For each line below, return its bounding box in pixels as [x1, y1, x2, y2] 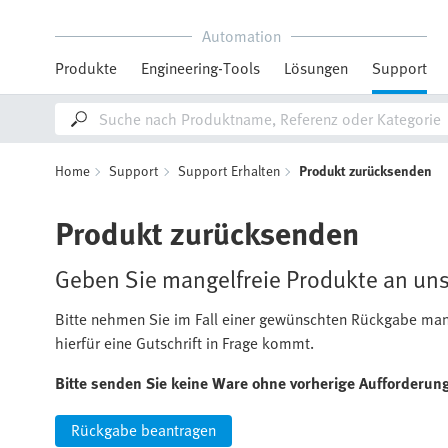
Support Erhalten [178, 160, 280, 181]
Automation [201, 24, 281, 48]
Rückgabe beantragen [71, 418, 216, 442]
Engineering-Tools [141, 56, 260, 80]
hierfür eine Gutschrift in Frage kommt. [55, 331, 314, 355]
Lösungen [284, 56, 348, 80]
